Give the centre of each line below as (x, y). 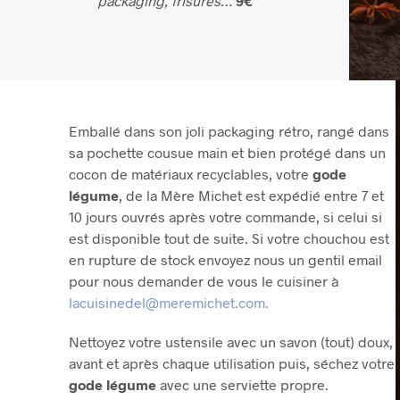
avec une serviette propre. (244, 385)
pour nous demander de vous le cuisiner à (203, 281)
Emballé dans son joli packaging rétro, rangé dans (229, 131)
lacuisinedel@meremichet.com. (168, 303)
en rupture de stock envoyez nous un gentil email (225, 260)
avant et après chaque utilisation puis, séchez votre (231, 363)
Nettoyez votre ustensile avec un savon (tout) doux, (230, 342)
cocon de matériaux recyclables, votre (190, 174)
